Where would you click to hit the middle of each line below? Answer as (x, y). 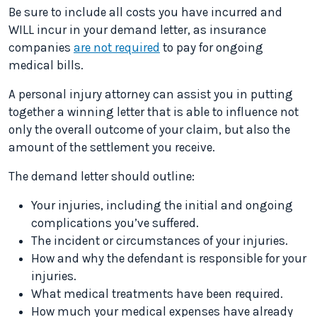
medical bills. (46, 65)
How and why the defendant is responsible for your (169, 258)
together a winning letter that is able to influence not (154, 112)
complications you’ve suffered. (115, 223)
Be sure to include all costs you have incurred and (145, 12)
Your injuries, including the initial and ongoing (162, 205)
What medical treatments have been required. (157, 294)
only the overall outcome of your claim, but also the (149, 129)
